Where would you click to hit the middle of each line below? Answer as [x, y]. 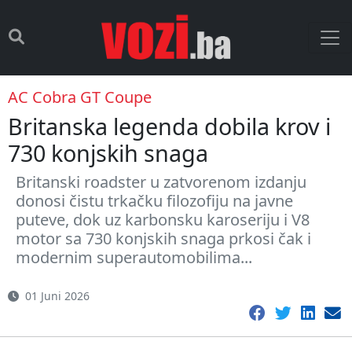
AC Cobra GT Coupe [80, 97]
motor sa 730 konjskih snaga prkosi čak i [163, 238]
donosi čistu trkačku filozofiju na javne [154, 201]
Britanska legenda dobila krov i [169, 126]
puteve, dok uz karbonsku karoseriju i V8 [163, 220]
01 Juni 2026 [57, 296]
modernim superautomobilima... [134, 257]
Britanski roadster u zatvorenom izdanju [161, 182]
